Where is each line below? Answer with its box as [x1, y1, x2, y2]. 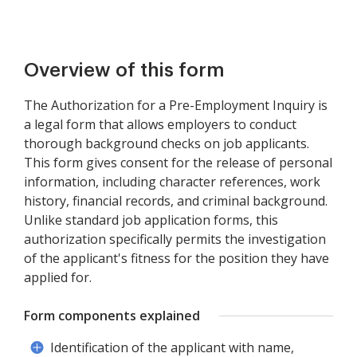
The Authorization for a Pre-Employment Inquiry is [24, 96, 328, 114]
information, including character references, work [24, 173, 320, 190]
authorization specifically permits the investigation [24, 230, 326, 248]
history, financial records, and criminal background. [24, 192, 328, 210]
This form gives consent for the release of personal [24, 154, 332, 171]
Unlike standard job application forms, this [24, 211, 278, 229]
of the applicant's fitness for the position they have [24, 249, 329, 267]
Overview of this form [24, 61, 225, 80]
